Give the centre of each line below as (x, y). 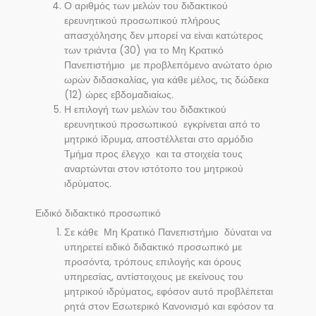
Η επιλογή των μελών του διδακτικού (146, 110)
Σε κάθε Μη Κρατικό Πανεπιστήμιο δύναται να (168, 233)
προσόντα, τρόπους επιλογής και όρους (153, 262)
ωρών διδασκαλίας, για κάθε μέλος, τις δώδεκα (167, 80)
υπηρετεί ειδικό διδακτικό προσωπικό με (153, 248)
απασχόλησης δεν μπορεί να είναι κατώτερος (164, 36)
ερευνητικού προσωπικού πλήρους (142, 21)
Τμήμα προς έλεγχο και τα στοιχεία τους (154, 154)
